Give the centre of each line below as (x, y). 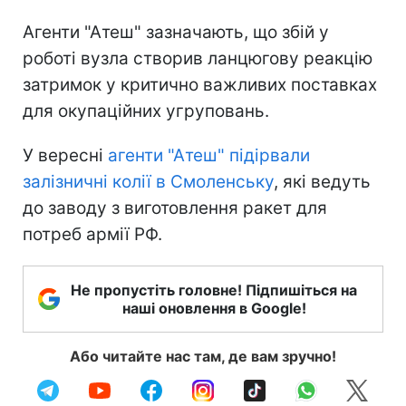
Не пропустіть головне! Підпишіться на (214, 290)
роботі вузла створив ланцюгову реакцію (198, 58)
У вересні (65, 155)
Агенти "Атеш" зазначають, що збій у (176, 32)
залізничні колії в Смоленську (148, 181)
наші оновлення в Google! (214, 308)
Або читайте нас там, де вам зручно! (203, 356)
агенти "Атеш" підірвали (209, 155)
